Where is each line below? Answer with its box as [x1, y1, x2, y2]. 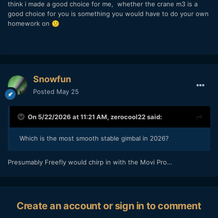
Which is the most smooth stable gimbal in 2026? [19, 134, 169, 142]
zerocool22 [110, 112, 145, 121]
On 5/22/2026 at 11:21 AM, [28, 112, 110, 121]
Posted [33, 87, 56, 95]
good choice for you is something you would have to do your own [8, 9, 209, 18]
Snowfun [33, 73, 71, 84]
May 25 [56, 87, 79, 95]
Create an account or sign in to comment [17, 200, 201, 212]
